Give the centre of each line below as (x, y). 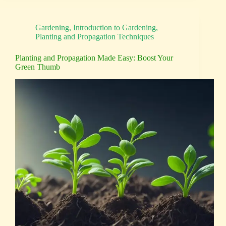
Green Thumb (38, 67)
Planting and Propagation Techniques (95, 37)
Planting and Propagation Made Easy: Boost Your (94, 58)
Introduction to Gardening (115, 28)
